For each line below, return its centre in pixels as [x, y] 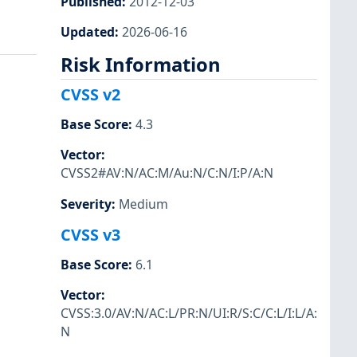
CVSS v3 [90, 234]
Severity [86, 204]
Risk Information [141, 64]
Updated [88, 31]
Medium [143, 204]
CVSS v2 [90, 95]
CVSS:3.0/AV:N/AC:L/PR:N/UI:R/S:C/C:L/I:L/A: [189, 313]
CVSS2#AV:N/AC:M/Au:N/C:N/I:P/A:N [167, 173]
